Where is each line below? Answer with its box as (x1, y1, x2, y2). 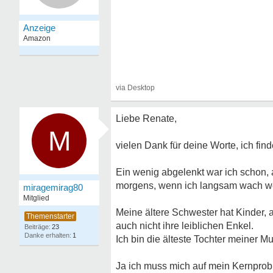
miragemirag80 (23, 182, 83, 193)
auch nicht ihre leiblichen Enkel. (116, 221, 253, 231)
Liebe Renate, (116, 113, 177, 124)
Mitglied (23, 194, 49, 202)
